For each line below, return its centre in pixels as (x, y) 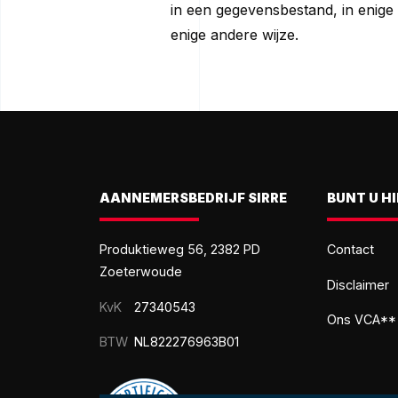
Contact (350, 250)
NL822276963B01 (185, 341)
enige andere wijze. (235, 35)
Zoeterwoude (141, 272)
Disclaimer (358, 284)
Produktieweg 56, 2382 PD (180, 250)
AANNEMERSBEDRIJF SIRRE (193, 197)
